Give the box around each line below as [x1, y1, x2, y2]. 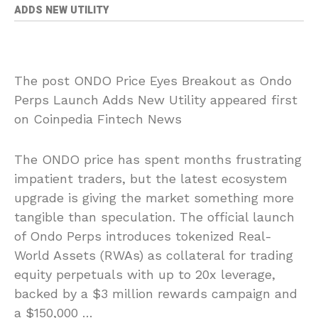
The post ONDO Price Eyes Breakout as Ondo [14, 72, 292, 88]
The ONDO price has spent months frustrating [14, 151, 302, 167]
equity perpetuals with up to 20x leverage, [14, 266, 275, 282]
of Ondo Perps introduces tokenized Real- [14, 228, 272, 243]
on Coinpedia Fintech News [14, 111, 182, 126]
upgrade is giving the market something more [14, 190, 294, 205]
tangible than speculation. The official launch [14, 209, 295, 224]
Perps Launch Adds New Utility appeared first [14, 92, 297, 107]
